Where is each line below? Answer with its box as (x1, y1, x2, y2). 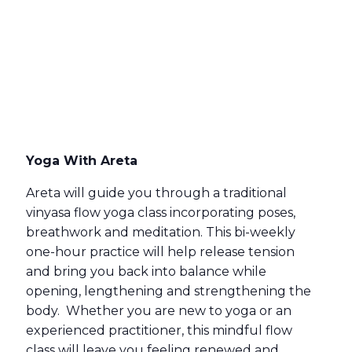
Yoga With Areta (26, 152, 137, 168)
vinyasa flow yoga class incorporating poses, (26, 204, 295, 220)
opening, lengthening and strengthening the (26, 283, 311, 299)
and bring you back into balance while (26, 263, 266, 279)
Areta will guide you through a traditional (26, 185, 287, 200)
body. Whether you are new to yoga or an (26, 302, 291, 318)
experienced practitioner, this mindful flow (26, 322, 292, 338)
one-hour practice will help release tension (26, 244, 295, 259)
